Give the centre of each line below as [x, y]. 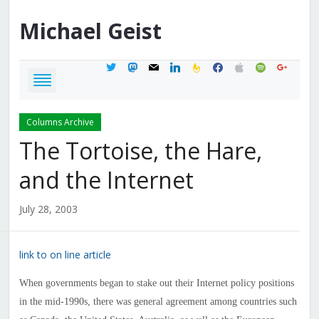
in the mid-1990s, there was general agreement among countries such [158, 302]
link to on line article [65, 255]
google [291, 66]
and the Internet [106, 180]
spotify [270, 66]
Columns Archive [60, 122]
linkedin [185, 66]
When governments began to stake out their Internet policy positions [156, 283]
